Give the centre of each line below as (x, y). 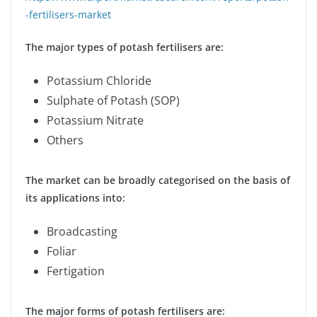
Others (65, 140)
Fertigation (76, 271)
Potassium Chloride (99, 80)
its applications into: (75, 197)
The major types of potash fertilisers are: (125, 47)
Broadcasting (82, 231)
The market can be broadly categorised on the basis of (158, 180)
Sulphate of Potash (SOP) (113, 100)
